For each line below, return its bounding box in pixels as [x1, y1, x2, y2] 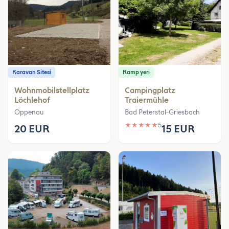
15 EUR [162, 122, 195, 135]
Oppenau [14, 108, 43, 116]
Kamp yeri [123, 68, 150, 76]
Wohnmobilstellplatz [14, 85, 89, 95]
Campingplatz [125, 85, 175, 95]
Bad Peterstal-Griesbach [125, 108, 200, 116]
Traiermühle [125, 95, 169, 105]
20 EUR [14, 122, 50, 135]
